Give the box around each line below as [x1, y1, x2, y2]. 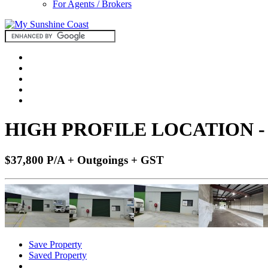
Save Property [29, 239, 82, 249]
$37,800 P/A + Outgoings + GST [5, 153, 164, 166]
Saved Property [29, 249, 87, 260]
